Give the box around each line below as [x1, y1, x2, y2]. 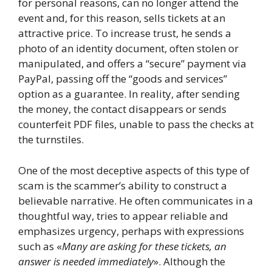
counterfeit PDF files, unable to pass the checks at [18, 117, 254, 132]
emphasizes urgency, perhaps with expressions [18, 223, 244, 238]
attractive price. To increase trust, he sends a [18, 26, 231, 41]
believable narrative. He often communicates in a [18, 193, 253, 208]
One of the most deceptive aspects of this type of [18, 163, 250, 177]
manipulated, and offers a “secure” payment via [18, 56, 246, 71]
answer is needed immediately [18, 254, 154, 268]
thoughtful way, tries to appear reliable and [18, 208, 228, 223]
